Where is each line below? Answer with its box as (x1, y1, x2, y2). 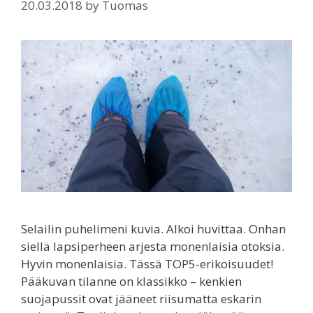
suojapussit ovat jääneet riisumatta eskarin (21, 291, 261, 307)
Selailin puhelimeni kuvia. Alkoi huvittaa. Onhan (21, 221, 286, 238)
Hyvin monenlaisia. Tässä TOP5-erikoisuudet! (21, 256, 273, 272)
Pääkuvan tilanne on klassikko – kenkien (21, 273, 242, 290)
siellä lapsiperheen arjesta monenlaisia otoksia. (21, 238, 284, 255)
